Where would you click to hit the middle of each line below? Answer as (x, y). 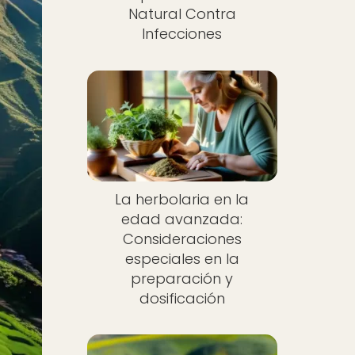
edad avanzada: (182, 219)
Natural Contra (182, 14)
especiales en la (182, 258)
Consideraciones (182, 239)
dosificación (182, 298)
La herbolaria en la (182, 199)
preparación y (182, 278)
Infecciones (182, 34)
